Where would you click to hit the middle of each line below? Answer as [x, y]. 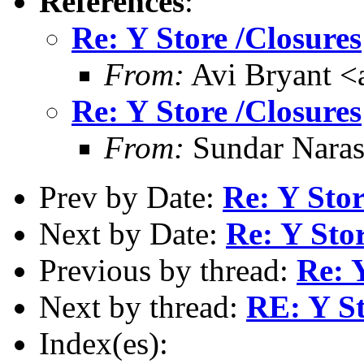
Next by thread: [143, 306]
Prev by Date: [131, 197]
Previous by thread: [168, 270]
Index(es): [104, 343]
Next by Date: [132, 233]
